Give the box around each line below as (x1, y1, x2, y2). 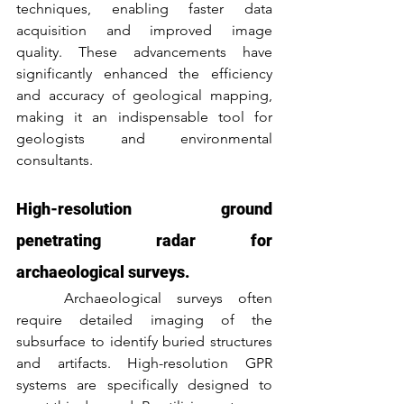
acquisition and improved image (16, 21, 272, 39)
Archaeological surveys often (16, 289, 64, 307)
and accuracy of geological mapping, (16, 86, 272, 104)
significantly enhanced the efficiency (16, 64, 272, 82)
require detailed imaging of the (16, 310, 272, 328)
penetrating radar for (16, 230, 272, 250)
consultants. (16, 151, 93, 169)
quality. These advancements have (16, 42, 272, 60)
